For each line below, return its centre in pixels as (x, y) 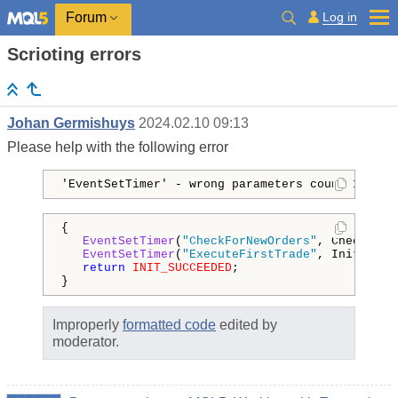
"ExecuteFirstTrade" (250, 255)
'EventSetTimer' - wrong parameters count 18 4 (221, 185)
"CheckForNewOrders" (250, 242)
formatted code (169, 325)
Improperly (88, 325)
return (104, 268)
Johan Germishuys (71, 123)
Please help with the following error (118, 147)
